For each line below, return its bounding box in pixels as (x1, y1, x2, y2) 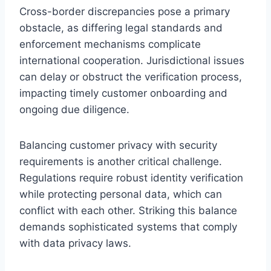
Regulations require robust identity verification (19, 171, 243, 184)
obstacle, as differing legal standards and (19, 21, 223, 34)
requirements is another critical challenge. (19, 155, 222, 168)
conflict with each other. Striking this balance (19, 204, 237, 217)
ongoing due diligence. (19, 103, 129, 116)
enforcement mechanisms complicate (19, 38, 201, 50)
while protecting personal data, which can (19, 188, 222, 200)
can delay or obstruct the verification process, (19, 70, 242, 83)
